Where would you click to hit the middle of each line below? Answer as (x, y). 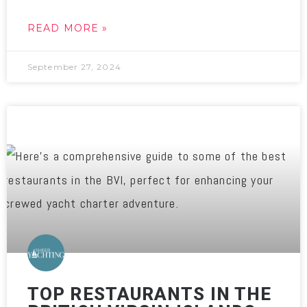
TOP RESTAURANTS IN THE (150, 294)
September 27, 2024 (74, 67)
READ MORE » (68, 28)
